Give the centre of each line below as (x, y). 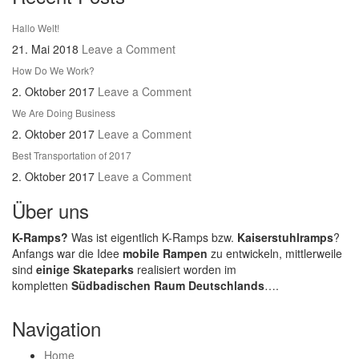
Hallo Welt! (36, 28)
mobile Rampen (165, 254)
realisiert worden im (185, 270)
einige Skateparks (83, 270)
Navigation (56, 329)
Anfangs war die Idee (67, 254)
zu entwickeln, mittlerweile (275, 254)
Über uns (50, 211)
